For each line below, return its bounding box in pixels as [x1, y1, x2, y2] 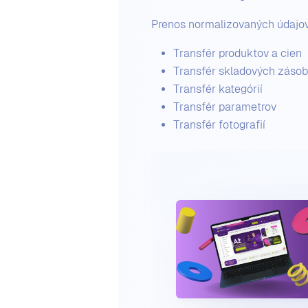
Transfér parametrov [173, 100, 276, 113]
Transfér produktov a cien [173, 46, 302, 60]
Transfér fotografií [173, 118, 265, 131]
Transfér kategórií [173, 82, 263, 96]
